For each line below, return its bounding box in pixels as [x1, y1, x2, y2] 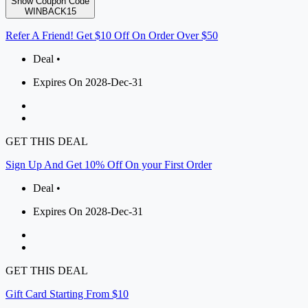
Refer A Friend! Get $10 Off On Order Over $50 [5, 30, 218, 42]
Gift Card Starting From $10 [5, 288, 129, 300]
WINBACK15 [24, 6, 76, 17]
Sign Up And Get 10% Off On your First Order [5, 159, 212, 171]
